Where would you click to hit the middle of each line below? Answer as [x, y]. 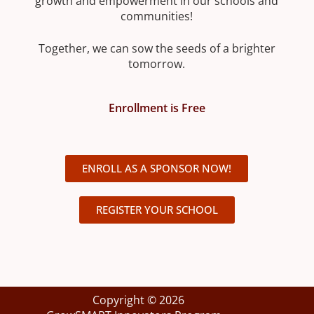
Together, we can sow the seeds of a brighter [157, 49]
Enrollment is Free [157, 108]
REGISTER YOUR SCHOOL [157, 210]
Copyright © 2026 [138, 300]
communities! [157, 16]
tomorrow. [157, 64]
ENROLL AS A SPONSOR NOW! [157, 169]
